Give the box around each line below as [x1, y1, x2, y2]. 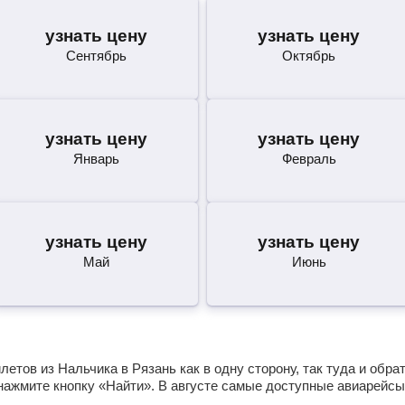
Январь [72, 151, 119, 166]
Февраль [281, 151, 336, 166]
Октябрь [282, 48, 336, 63]
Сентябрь [65, 48, 127, 63]
